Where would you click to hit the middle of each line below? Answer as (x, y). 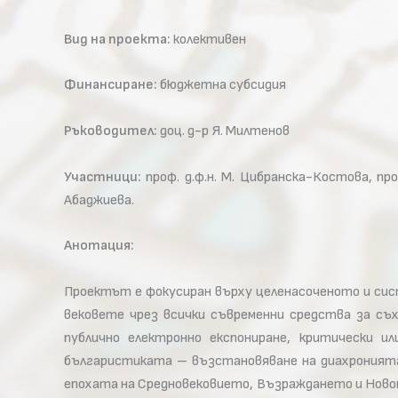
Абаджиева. (99, 200)
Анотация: (99, 246)
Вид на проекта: (117, 39)
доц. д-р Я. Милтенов (223, 131)
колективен (208, 39)
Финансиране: (111, 85)
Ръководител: (111, 131)
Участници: (103, 177)
